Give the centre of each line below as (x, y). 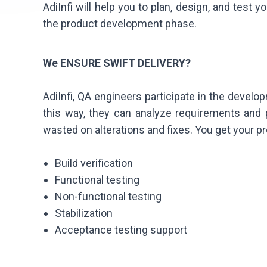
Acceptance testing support (121, 229)
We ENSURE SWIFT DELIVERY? (117, 63)
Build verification (94, 163)
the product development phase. (120, 24)
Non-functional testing (108, 196)
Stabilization (84, 213)
